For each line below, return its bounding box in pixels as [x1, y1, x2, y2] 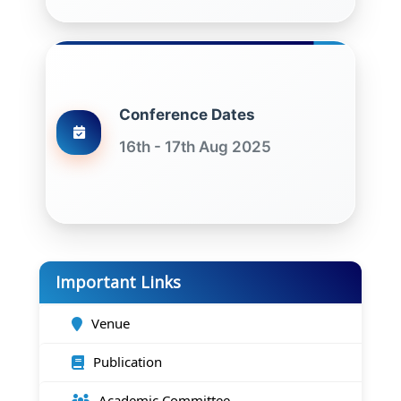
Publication [93, 353, 162, 371]
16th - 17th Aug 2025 [119, 138, 271, 156]
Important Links [55, 271, 181, 293]
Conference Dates [119, 106, 255, 124]
